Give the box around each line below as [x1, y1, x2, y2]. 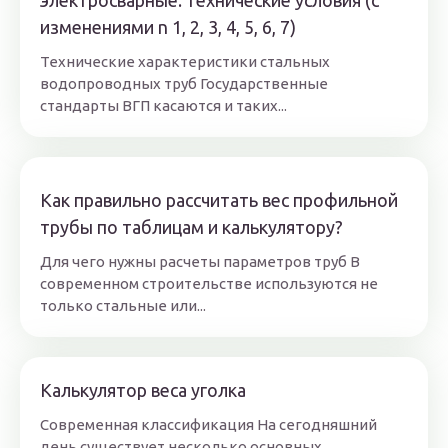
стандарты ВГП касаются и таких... [40, 97, 287, 115]
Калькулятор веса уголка [40, 380, 246, 401]
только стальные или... [40, 297, 206, 315]
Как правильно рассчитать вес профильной [40, 190, 398, 211]
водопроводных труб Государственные [40, 75, 328, 93]
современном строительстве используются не [40, 275, 378, 293]
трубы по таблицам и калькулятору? [40, 217, 343, 238]
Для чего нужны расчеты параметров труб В [40, 253, 360, 271]
